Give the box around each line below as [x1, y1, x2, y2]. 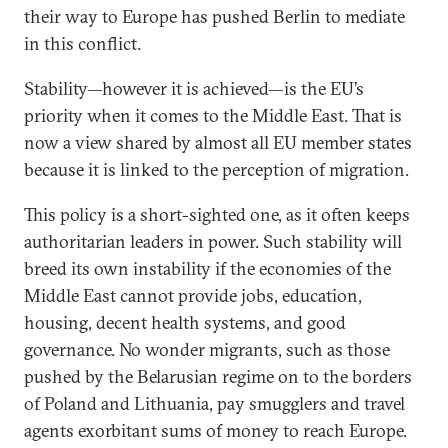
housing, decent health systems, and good [24, 311, 346, 334]
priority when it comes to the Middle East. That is [24, 104, 402, 127]
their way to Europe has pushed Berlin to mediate [24, 5, 405, 28]
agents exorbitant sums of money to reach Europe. [24, 419, 407, 442]
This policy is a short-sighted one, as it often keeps [24, 203, 410, 226]
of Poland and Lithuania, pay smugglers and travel [24, 392, 405, 415]
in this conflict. [24, 32, 141, 55]
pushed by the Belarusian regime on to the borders [24, 365, 412, 388]
